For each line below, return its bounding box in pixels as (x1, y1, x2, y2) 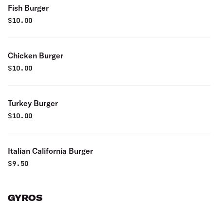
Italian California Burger (8, 146, 93, 156)
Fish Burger (8, 3, 49, 13)
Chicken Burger (8, 51, 63, 60)
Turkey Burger (8, 98, 58, 108)
